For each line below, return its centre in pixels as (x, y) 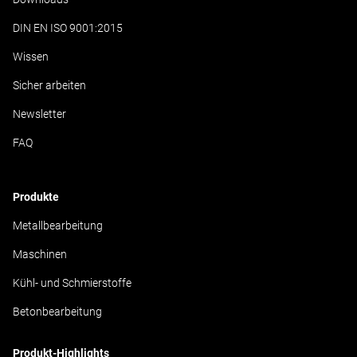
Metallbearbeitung (58, 226)
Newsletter (39, 114)
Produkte (36, 197)
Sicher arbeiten (49, 85)
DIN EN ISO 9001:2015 (68, 28)
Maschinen (40, 254)
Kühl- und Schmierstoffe (72, 283)
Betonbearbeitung (57, 312)
